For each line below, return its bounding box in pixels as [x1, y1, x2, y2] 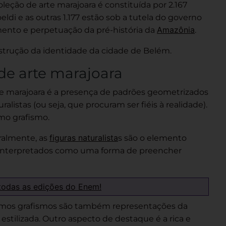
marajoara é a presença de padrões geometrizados [4, 87, 208, 97]
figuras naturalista [49, 133, 118, 143]
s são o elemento [118, 133, 187, 143]
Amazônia [157, 25, 195, 35]
